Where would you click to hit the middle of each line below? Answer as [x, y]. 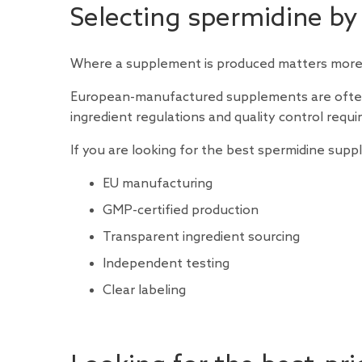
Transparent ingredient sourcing [201, 237]
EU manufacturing [158, 183]
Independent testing [166, 263]
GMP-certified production [181, 210]
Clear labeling [144, 290]
